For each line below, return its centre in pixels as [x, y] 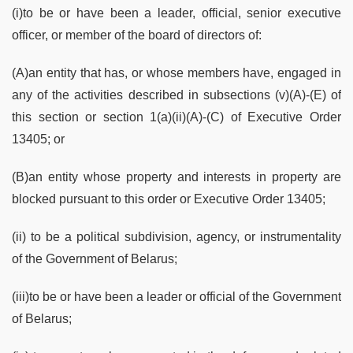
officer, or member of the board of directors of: [137, 35]
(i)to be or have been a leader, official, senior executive [176, 13]
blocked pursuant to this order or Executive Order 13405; [169, 199]
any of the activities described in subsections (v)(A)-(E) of [176, 95]
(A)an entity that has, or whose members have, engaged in [176, 72]
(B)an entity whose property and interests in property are [176, 176]
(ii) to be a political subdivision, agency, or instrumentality [176, 236]
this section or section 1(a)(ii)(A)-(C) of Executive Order [176, 117]
